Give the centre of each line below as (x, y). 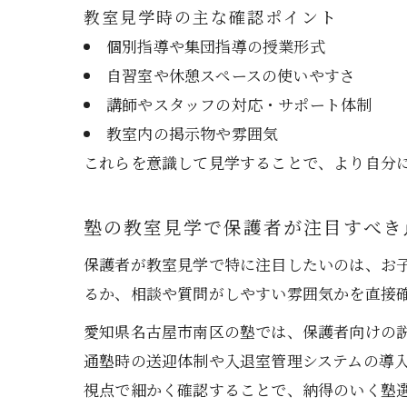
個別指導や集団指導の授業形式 (216, 46)
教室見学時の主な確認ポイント (211, 16)
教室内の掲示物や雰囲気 (193, 133)
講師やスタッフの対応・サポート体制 (239, 104)
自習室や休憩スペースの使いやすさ (231, 75)
